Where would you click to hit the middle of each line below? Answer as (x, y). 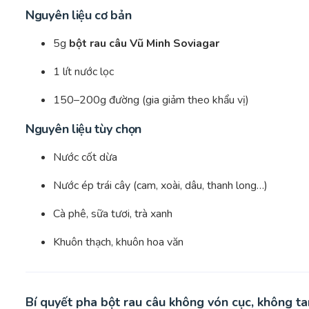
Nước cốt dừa (85, 158)
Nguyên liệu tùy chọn (83, 129)
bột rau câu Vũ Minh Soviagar (144, 44)
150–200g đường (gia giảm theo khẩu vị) (151, 100)
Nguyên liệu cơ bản (79, 16)
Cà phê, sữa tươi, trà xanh (113, 214)
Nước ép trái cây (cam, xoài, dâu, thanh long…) (160, 186)
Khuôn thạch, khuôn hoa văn (118, 242)
